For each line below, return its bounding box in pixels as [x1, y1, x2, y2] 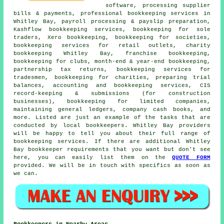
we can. [13, 170, 38, 177]
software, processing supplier [105, 2, 210, 9]
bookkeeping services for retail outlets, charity [13, 42, 210, 49]
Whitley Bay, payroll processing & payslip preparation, [13, 18, 210, 25]
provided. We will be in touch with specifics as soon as [13, 162, 210, 169]
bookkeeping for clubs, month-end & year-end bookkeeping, [13, 58, 210, 65]
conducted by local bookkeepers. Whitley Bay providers [13, 122, 210, 129]
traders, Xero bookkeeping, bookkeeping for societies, [13, 34, 210, 41]
